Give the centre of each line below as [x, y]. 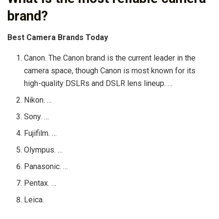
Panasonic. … [46, 167]
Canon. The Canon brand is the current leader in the [110, 58]
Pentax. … [40, 183]
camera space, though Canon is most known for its [110, 71]
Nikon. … [38, 100]
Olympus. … [44, 150]
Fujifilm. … [41, 133]
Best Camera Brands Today [58, 38]
